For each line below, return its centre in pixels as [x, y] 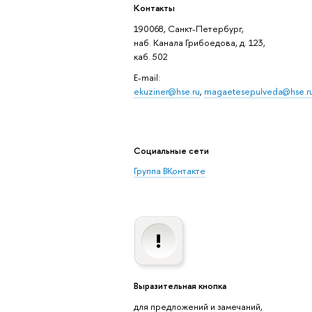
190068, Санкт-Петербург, [188, 28]
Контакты [154, 8]
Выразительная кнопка [180, 285]
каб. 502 [150, 56]
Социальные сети [171, 150]
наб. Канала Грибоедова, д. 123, [199, 42]
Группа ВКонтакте [169, 171]
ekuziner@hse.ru [166, 92]
